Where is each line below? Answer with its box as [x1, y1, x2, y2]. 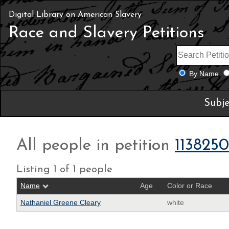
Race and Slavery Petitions [9, 25, 204, 41]
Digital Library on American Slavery [9, 11, 142, 19]
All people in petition [16, 137, 175, 154]
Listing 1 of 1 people [16, 164, 112, 175]
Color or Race [167, 181, 212, 190]
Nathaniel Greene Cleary [20, 198, 101, 207]
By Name [189, 70, 219, 78]
